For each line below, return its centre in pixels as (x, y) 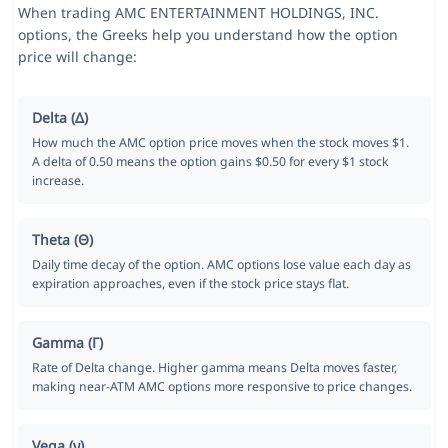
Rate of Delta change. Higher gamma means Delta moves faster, (214, 368)
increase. (57, 181)
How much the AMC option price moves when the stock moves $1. (220, 143)
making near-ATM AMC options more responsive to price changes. (221, 387)
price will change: (77, 57)
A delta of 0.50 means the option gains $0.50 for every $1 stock (210, 162)
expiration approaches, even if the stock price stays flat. (190, 284)
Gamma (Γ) (67, 343)
